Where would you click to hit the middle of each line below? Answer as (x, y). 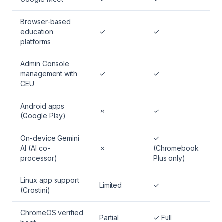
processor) (39, 158)
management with (49, 74)
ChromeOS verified (52, 212)
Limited (111, 185)
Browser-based (46, 22)
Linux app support (50, 180)
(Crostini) (35, 190)
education (37, 31)
